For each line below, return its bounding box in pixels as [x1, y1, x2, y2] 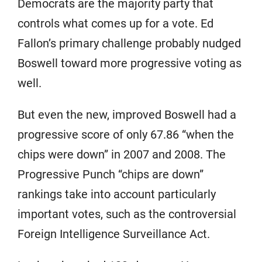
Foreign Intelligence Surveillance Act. [18, 227, 210, 242]
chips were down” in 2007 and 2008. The [18, 147, 226, 162]
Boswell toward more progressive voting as [18, 56, 242, 71]
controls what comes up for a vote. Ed [18, 16, 213, 31]
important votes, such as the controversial [18, 207, 236, 222]
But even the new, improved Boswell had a [18, 108, 236, 122]
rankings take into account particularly [18, 187, 216, 202]
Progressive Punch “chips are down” [18, 167, 204, 182]
